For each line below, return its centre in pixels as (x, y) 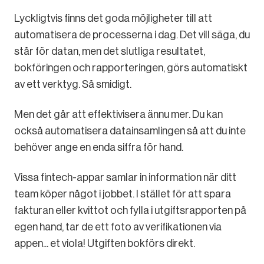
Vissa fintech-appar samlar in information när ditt (125, 177)
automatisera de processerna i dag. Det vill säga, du (132, 34)
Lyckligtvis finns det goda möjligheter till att (113, 18)
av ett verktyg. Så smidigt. (73, 84)
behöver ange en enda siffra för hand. (99, 147)
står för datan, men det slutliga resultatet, (110, 51)
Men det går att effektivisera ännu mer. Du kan (118, 114)
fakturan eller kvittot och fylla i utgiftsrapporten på (130, 210)
